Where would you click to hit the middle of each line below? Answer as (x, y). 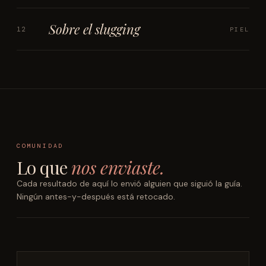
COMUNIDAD (40, 146)
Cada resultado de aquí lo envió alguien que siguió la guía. (129, 183)
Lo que (44, 167)
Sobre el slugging (94, 29)
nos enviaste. (118, 167)
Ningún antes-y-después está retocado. (96, 197)
